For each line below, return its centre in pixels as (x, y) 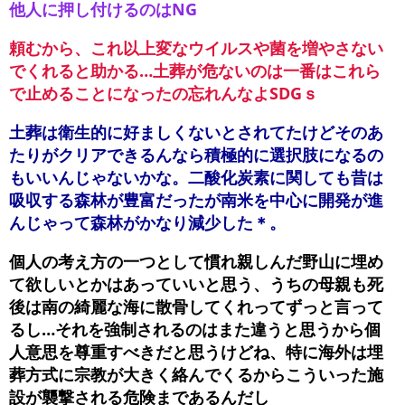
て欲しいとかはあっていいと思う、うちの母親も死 (196, 284)
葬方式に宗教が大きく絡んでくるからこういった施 (196, 375)
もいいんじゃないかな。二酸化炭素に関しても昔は (196, 178)
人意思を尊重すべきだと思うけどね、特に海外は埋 (196, 352)
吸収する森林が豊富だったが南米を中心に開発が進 (196, 200)
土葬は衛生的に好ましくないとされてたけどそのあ (196, 132)
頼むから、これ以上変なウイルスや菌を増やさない (196, 48)
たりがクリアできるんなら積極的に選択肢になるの (196, 155)
